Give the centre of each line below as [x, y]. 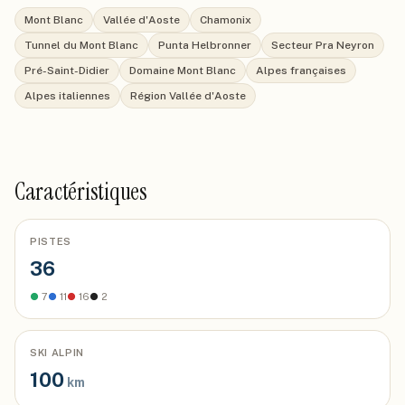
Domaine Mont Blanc [183, 71]
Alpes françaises [301, 71]
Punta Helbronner [205, 45]
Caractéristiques [81, 192]
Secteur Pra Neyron [323, 45]
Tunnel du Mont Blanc [81, 45]
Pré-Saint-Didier [67, 71]
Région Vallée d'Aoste [188, 96]
